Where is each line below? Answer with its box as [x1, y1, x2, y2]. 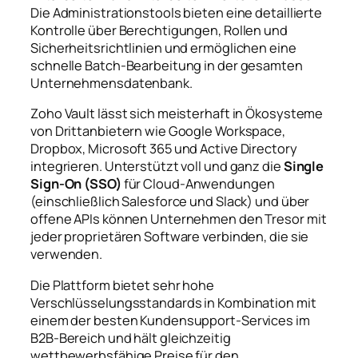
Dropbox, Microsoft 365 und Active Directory [30, 140, 297, 158]
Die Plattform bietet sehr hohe [30, 276, 214, 294]
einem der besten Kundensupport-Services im [30, 311, 310, 329]
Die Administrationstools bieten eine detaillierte [30, 3, 323, 22]
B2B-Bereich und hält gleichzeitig [30, 328, 231, 347]
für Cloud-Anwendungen [121, 175, 275, 193]
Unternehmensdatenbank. [30, 74, 193, 92]
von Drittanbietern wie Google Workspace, [30, 122, 285, 141]
